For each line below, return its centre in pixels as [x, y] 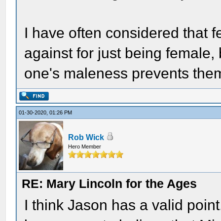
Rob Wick [86, 137]
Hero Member [85, 147]
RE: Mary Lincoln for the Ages [110, 184]
